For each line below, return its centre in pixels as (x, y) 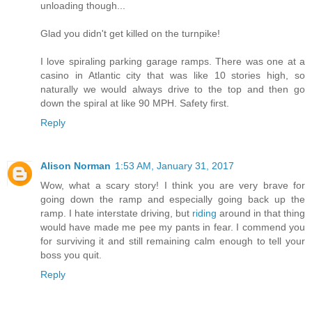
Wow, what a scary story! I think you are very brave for (173, 186)
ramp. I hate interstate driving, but (116, 213)
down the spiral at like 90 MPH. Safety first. (135, 103)
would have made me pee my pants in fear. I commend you (173, 227)
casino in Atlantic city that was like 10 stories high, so (173, 76)
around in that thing (261, 213)
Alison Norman (76, 166)
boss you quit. (71, 255)
